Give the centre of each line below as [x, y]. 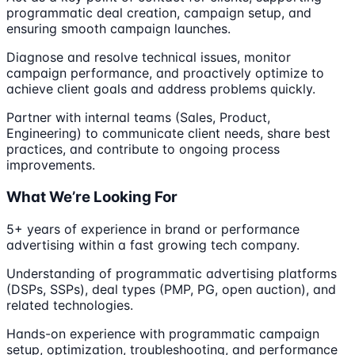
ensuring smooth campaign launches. [118, 29]
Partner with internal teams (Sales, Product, [138, 118]
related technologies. [70, 305]
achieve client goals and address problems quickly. [161, 89]
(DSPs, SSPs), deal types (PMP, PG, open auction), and [171, 289]
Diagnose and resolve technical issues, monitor [149, 57]
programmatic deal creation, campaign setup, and [159, 13]
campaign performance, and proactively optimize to [165, 73]
